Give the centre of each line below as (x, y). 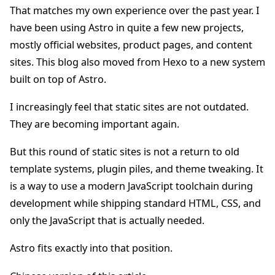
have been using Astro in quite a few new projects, (127, 27)
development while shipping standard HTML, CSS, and (135, 203)
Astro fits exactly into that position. (91, 248)
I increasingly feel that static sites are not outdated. (129, 107)
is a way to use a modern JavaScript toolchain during (131, 186)
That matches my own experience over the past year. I (135, 10)
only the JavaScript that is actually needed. (107, 221)
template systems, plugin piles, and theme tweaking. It (137, 169)
